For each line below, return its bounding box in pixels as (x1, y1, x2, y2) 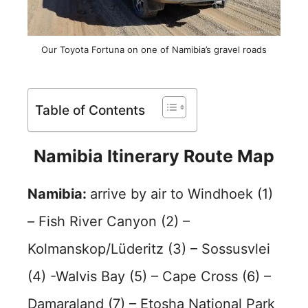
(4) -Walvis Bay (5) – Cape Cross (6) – (27, 267, 271, 285)
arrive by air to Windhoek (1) (90, 185, 273, 202)
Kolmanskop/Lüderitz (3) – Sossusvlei (27, 240, 270, 257)
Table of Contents (35, 102, 145, 118)
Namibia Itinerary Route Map (34, 145, 274, 166)
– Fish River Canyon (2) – (27, 212, 190, 230)
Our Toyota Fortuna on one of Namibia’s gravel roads (41, 43, 267, 55)
